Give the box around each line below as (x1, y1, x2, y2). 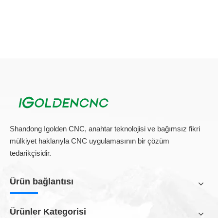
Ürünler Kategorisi (10, 207, 86, 217)
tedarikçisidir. (10, 149, 51, 157)
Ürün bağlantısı (10, 177, 73, 186)
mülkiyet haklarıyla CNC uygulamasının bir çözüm (10, 137, 169, 145)
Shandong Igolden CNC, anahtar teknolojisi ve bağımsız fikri (10, 125, 200, 133)
